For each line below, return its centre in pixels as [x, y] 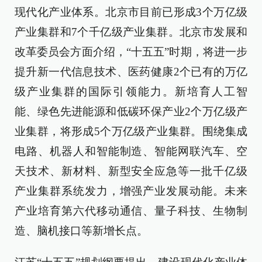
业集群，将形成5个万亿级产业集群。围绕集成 [131, 131]
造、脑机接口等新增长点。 [81, 231]
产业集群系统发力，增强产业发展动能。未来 [131, 191]
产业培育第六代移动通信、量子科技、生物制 [131, 211]
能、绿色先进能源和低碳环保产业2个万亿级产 [131, 111]
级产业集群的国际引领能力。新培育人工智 [131, 92]
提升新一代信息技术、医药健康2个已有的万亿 [131, 72]
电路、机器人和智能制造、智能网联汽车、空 [131, 151]
